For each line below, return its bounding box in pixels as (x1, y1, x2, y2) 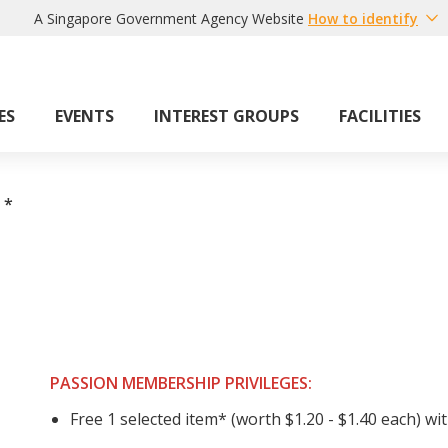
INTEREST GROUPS (154, 105, 299, 127)
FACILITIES (339, 105, 421, 127)
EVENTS (55, 105, 114, 127)
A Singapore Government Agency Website (34, 8, 304, 28)
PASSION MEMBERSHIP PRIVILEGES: (50, 372, 312, 394)
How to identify (308, 8, 418, 28)
